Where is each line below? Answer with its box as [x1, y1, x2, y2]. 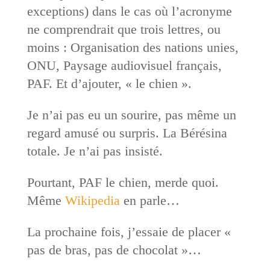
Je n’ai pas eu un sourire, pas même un [27, 107, 236, 122]
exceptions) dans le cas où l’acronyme [27, 3, 232, 19]
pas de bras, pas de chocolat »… [27, 242, 201, 257]
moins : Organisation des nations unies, [27, 39, 239, 55]
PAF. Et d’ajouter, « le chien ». [27, 75, 192, 91]
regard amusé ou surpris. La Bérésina [27, 125, 227, 140]
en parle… [119, 192, 180, 208]
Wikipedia [64, 192, 120, 208]
